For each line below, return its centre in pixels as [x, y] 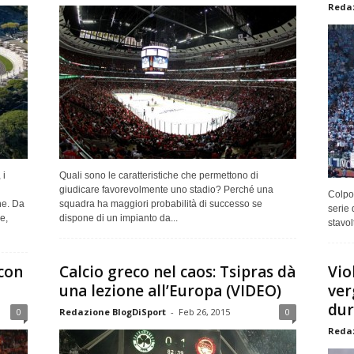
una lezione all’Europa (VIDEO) [170, 290]
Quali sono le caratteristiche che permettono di [158, 175]
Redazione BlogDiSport [112, 311]
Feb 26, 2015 [204, 311]
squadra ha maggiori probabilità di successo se [160, 203]
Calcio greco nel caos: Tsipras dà [177, 271]
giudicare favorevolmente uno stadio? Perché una [166, 189]
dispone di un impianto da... [118, 218]
